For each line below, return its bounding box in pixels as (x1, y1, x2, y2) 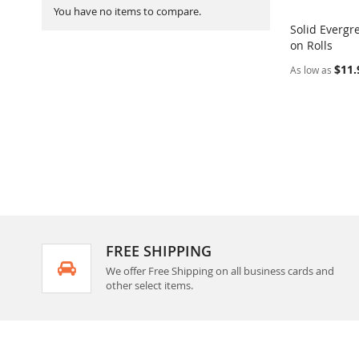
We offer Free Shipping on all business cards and (106, 264, 334, 279)
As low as (290, 63, 332, 77)
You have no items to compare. (54, 4, 201, 18)
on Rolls (290, 38, 333, 54)
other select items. (106, 278, 193, 293)
